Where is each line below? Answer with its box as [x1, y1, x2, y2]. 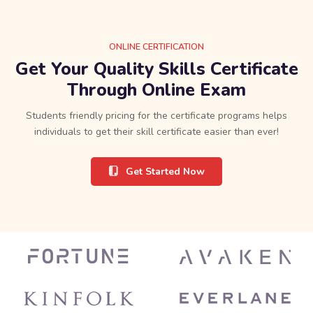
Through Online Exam [67, 78, 246, 103]
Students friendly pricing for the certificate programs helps [26, 109, 287, 123]
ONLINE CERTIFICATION [109, 41, 204, 53]
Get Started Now [126, 165, 205, 179]
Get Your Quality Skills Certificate [15, 57, 298, 82]
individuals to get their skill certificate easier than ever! [34, 125, 279, 139]
